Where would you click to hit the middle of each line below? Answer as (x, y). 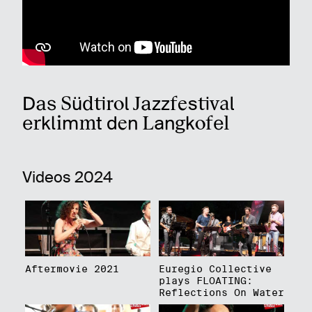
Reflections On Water (221, 292)
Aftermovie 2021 (72, 269)
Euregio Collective (215, 269)
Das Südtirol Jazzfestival (128, 103)
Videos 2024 (68, 177)
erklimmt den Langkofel (126, 123)
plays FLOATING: (205, 281)
